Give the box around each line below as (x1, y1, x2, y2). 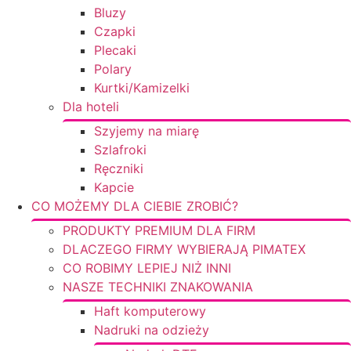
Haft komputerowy (94, 303, 206, 319)
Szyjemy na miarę (94, 123, 199, 139)
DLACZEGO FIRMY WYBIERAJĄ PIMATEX (63, 241, 306, 257)
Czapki (94, 24, 136, 39)
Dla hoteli (63, 99, 119, 114)
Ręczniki (94, 161, 143, 176)
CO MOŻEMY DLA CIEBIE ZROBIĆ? (31, 198, 238, 214)
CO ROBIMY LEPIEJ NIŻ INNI (63, 260, 231, 276)
